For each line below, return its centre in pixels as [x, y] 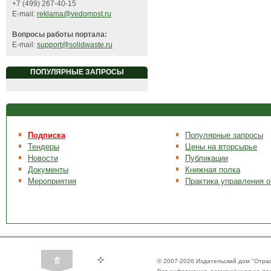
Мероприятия [52, 181]
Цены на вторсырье [221, 147]
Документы [48, 170]
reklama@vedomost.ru [74, 14]
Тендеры [44, 147]
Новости [43, 158]
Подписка [47, 135]
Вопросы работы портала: [60, 35]
